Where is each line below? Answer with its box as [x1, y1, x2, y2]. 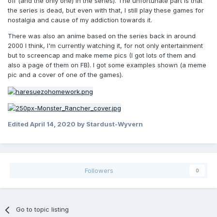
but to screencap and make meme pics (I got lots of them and [8, 51, 196, 60]
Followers [84, 167, 113, 175]
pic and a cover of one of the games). [8, 71, 123, 79]
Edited [8, 120, 30, 128]
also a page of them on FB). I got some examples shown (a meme [8, 61, 206, 69]
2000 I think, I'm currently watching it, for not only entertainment [8, 42, 203, 50]
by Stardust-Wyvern [76, 120, 143, 128]
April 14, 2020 [30, 120, 76, 128]
